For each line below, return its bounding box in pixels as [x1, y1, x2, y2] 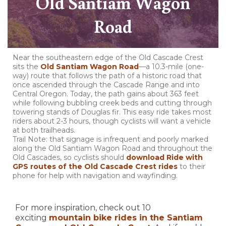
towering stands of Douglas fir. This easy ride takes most [13, 107, 211, 117]
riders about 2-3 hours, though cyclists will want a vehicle [13, 117, 211, 126]
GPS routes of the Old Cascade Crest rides [13, 162, 178, 172]
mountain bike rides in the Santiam [49, 213, 203, 223]
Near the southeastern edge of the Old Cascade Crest [13, 53, 203, 63]
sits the [13, 62, 40, 72]
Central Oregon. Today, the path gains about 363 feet [13, 89, 199, 99]
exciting [15, 213, 49, 223]
